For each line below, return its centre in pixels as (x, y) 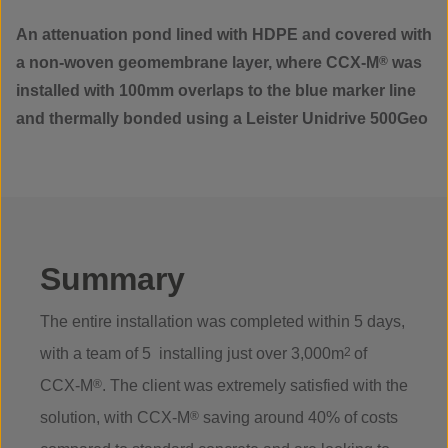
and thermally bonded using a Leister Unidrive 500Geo (222, 119)
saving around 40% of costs (298, 418)
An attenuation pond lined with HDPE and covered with (224, 35)
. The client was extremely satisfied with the (255, 386)
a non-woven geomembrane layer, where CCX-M (197, 63)
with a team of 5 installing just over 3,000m (192, 354)
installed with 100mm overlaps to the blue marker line (216, 91)
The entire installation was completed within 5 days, (222, 322)
